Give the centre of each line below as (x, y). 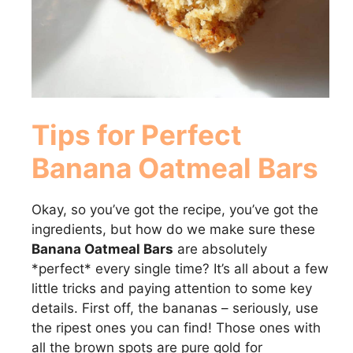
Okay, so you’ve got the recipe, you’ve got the (175, 209)
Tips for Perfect (137, 134)
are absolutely (220, 249)
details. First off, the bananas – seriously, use (175, 308)
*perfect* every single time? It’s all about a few (180, 268)
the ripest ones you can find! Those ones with (176, 327)
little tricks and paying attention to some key (172, 288)
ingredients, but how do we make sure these (173, 229)
